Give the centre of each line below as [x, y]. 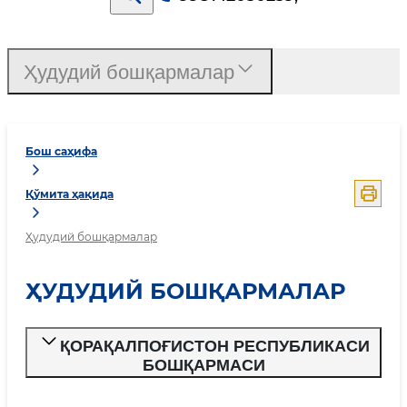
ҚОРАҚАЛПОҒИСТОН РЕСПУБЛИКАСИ [214, 346]
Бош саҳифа [61, 152]
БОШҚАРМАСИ [203, 365]
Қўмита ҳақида [69, 194]
